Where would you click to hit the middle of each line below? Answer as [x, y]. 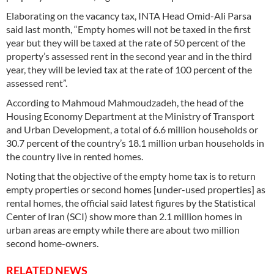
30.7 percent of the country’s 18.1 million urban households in [135, 143]
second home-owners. [53, 243]
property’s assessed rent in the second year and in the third [129, 56]
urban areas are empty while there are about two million [123, 230]
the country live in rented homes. [76, 157]
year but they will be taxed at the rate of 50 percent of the [126, 43]
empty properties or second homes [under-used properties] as [136, 190]
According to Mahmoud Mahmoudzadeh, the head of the [125, 103]
